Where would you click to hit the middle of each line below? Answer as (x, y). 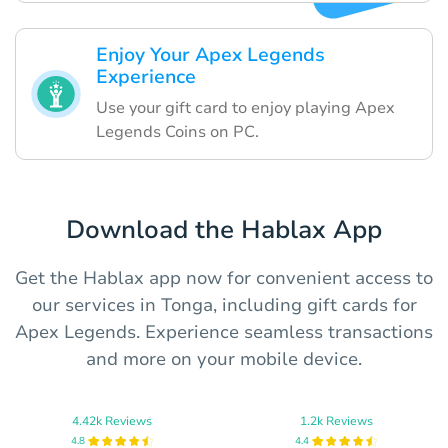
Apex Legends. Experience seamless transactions (224, 331)
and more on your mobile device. (224, 358)
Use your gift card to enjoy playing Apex (245, 107)
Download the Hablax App (224, 229)
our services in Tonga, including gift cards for (224, 304)
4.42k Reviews (112, 420)
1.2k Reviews (336, 420)
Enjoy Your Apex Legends (210, 54)
